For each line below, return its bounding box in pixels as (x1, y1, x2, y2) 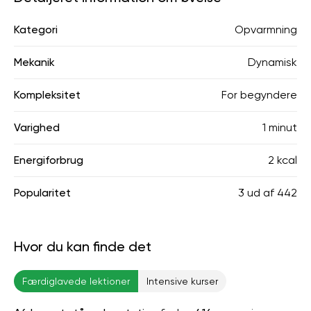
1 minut (262, 121, 297, 134)
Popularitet (14, 186, 71, 199)
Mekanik (14, 56, 55, 69)
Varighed (14, 121, 60, 134)
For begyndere (221, 88, 297, 101)
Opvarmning (235, 23, 297, 36)
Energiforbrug (14, 153, 83, 167)
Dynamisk (248, 56, 297, 69)
